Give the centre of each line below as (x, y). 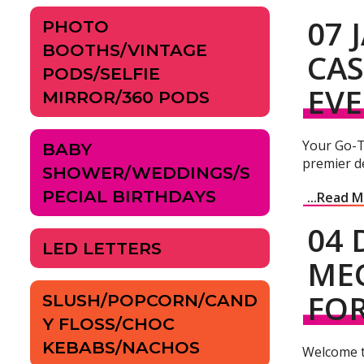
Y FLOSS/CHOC (108, 324)
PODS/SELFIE (101, 74)
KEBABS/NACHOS (121, 348)
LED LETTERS (102, 249)
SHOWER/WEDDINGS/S (146, 173)
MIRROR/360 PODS (126, 97)
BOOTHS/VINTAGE (125, 50)
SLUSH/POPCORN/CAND (150, 301)
